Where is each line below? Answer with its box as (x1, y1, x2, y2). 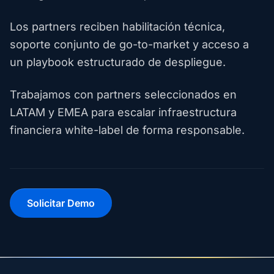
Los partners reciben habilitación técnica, (10, 20, 225, 33)
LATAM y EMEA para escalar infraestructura (10, 106, 237, 119)
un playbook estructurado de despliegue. (10, 56, 226, 68)
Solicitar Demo (27, 197, 95, 209)
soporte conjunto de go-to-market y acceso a (10, 38, 249, 51)
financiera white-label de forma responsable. (10, 124, 245, 136)
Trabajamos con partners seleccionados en (10, 88, 237, 101)
